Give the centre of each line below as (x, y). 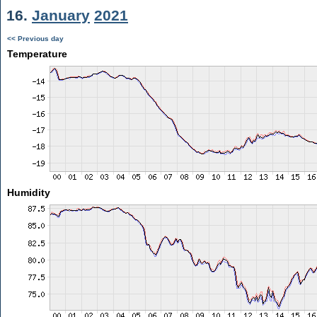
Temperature (37, 54)
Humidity (28, 192)
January (61, 15)
